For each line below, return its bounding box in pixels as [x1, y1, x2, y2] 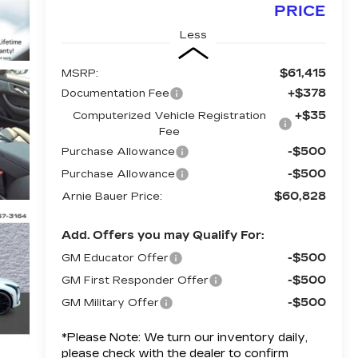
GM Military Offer [61, 296, 159, 309]
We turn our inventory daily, [140, 330, 308, 344]
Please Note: [66, 330, 141, 344]
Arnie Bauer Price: [61, 189, 162, 203]
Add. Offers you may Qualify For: [61, 228, 264, 242]
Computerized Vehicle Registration [73, 109, 267, 122]
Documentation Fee [61, 86, 169, 100]
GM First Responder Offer [61, 273, 209, 287]
